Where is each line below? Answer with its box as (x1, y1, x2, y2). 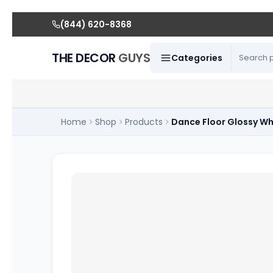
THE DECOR (52, 49, 119, 66)
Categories (171, 52, 223, 64)
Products (125, 116, 163, 128)
